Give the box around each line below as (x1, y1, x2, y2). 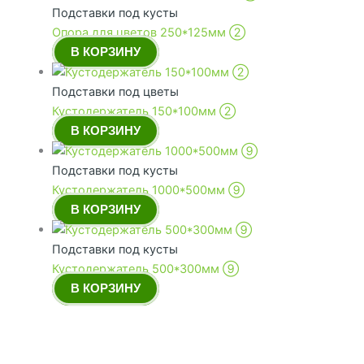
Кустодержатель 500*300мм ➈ (51, 262, 239, 277)
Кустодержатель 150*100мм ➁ (51, 104, 236, 119)
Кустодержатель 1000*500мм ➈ (51, 183, 245, 198)
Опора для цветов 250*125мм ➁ (51, 25, 245, 41)
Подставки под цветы (51, 84, 179, 100)
